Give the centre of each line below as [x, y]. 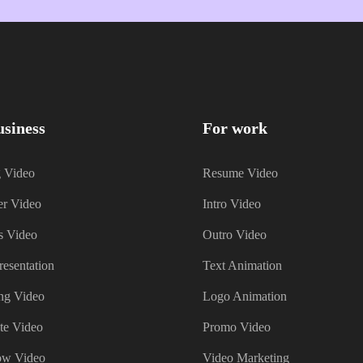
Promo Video [237, 327]
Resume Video [241, 173]
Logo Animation [245, 297]
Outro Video [235, 235]
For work [235, 128]
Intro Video [232, 204]
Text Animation [243, 266]
